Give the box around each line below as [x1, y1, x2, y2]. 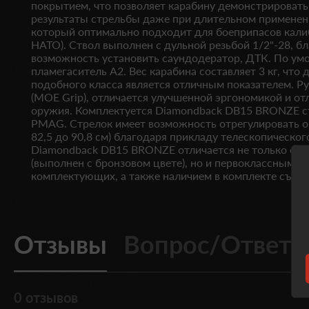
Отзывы [14, 229, 107, 259]
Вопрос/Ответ [123, 229, 291, 259]
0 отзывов [14, 289, 78, 306]
